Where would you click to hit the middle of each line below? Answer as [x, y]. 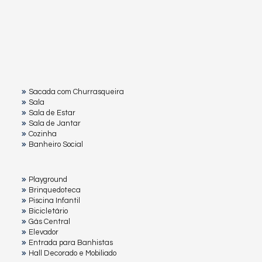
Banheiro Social [56, 144]
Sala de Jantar [55, 123]
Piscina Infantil [54, 200]
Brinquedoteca [55, 190]
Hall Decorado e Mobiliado [73, 253]
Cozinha [43, 134]
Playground [48, 179]
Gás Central [49, 221]
